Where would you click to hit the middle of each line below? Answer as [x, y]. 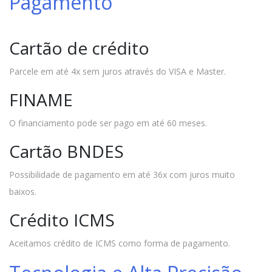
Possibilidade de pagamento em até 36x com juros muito [122, 174]
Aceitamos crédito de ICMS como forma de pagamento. [120, 243]
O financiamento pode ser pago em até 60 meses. [108, 123]
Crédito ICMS [62, 219]
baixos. [23, 191]
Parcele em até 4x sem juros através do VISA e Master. [117, 71]
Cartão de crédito [79, 48]
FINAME [41, 99]
